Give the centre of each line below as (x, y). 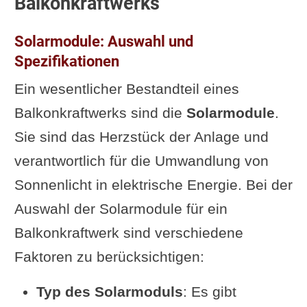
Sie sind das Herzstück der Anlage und (141, 137)
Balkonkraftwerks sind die (100, 113)
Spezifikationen (66, 61)
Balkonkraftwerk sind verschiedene (128, 233)
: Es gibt (209, 292)
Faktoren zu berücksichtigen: (109, 257)
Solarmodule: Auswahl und (103, 41)
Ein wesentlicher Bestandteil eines (126, 89)
